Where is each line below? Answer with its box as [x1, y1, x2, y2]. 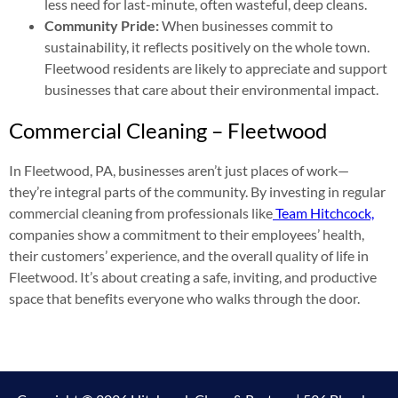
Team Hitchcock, [273, 203, 374, 221]
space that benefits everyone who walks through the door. [9, 289, 360, 306]
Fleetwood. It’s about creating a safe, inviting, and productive [9, 267, 377, 285]
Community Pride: [44, 16, 159, 34]
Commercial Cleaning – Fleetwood [9, 116, 327, 143]
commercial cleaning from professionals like [9, 203, 273, 221]
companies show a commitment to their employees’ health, [9, 225, 364, 243]
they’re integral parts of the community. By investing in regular [9, 182, 386, 200]
